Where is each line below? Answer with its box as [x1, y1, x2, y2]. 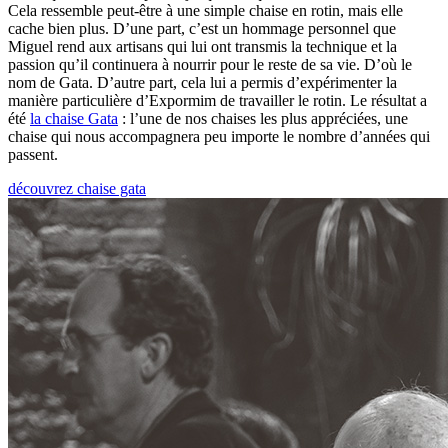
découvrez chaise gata [8, 180, 146, 198]
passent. [8, 146, 58, 164]
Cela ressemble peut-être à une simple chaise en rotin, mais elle [8, 2, 403, 20]
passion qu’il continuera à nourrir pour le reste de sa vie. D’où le [8, 56, 412, 74]
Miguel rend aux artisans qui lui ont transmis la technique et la [8, 38, 397, 56]
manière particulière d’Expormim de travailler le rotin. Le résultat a [8, 92, 427, 110]
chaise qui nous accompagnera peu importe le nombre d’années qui [8, 128, 430, 146]
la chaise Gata [30, 110, 118, 128]
